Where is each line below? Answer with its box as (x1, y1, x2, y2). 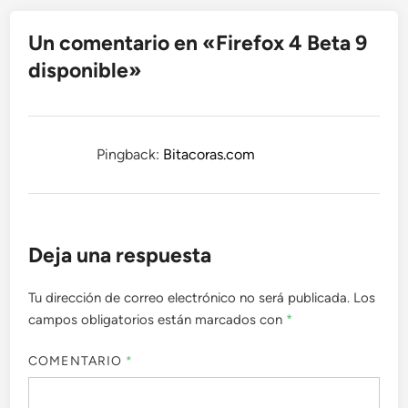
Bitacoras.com (163, 146, 256, 164)
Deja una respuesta (28, 242, 212, 269)
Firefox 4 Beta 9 (216, 30, 368, 56)
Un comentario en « (28, 30, 217, 56)
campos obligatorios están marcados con (28, 311, 287, 329)
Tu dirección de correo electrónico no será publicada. (28, 290, 351, 307)
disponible (28, 57, 129, 84)
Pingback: (97, 146, 164, 164)
